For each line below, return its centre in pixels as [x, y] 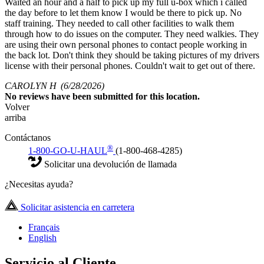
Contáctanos [28, 137]
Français [44, 227]
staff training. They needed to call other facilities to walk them [119, 23]
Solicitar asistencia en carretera [76, 207]
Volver [17, 107]
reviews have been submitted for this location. [109, 96]
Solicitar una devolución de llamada [109, 164]
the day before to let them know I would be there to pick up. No [123, 12]
